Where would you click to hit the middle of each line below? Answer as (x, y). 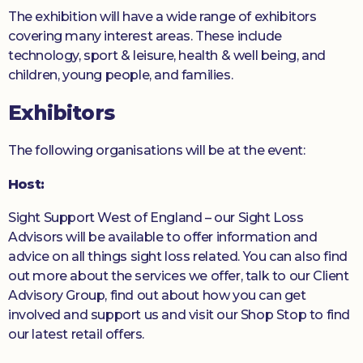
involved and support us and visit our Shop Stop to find (179, 315)
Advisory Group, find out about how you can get (157, 296)
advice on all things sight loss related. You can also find (178, 257)
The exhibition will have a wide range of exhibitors (162, 17)
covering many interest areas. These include (145, 36)
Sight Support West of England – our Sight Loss (156, 218)
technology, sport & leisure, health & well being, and (167, 56)
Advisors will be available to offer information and (163, 237)
